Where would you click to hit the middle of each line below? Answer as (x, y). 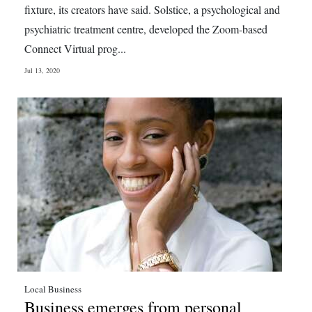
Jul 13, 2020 (42, 70)
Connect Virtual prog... (75, 48)
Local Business (53, 289)
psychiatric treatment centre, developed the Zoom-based (146, 29)
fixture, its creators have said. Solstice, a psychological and (152, 9)
